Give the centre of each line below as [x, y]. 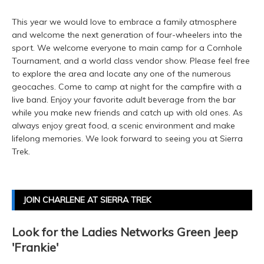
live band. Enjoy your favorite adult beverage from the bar [124, 100]
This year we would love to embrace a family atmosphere [124, 22]
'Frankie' [35, 247]
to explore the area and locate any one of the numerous [121, 74]
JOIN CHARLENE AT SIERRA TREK [87, 200]
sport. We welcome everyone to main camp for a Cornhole [127, 48]
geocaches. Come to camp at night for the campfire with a [127, 87]
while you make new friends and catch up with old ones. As [127, 113]
